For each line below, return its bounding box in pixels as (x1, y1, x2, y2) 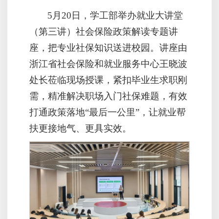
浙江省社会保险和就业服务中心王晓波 (29, 58, 187, 69)
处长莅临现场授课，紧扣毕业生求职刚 (29, 74, 187, 85)
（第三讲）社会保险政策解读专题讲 (29, 26, 178, 37)
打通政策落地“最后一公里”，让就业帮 (29, 107, 186, 117)
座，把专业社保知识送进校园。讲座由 (29, 42, 187, 53)
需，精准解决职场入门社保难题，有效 (29, 90, 187, 101)
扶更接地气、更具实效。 (29, 123, 131, 133)
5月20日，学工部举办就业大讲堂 (47, 10, 183, 21)
